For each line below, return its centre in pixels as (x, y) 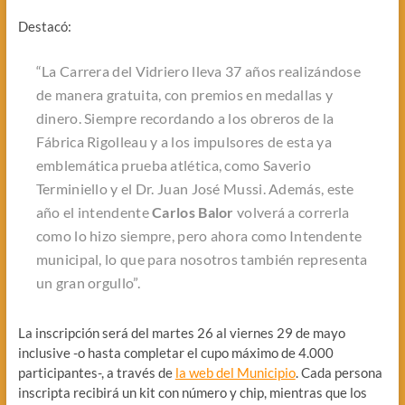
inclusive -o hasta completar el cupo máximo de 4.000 (175, 352)
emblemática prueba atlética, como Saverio (174, 165)
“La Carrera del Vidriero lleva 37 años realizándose (198, 71)
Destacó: (44, 26)
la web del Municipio (235, 372)
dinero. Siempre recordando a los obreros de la (185, 118)
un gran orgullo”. (88, 282)
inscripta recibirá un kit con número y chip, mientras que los (192, 392)
